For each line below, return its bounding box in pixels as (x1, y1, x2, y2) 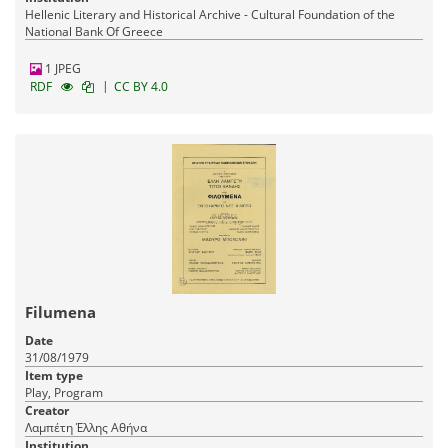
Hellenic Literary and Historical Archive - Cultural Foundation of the (25, 6, 395, 24)
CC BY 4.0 (114, 78, 168, 96)
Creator (25, 402, 69, 420)
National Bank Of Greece (25, 23, 163, 41)
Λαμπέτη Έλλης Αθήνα (111, 419, 147, 437)
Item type (25, 367, 83, 385)
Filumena (25, 302, 96, 323)
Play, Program (25, 384, 103, 402)
